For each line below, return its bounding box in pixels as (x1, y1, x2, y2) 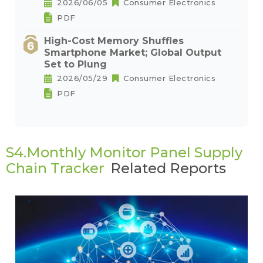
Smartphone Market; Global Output (44, 47, 221, 58)
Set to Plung (44, 59, 107, 70)
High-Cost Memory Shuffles (44, 35, 184, 46)
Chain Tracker (6, 160, 104, 177)
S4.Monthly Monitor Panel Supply (6, 144, 242, 161)
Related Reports (110, 160, 226, 177)
